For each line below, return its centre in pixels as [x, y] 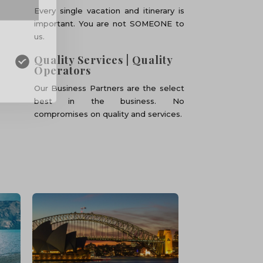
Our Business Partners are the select [109, 88]
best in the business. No [109, 101]
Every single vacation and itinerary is [109, 11]
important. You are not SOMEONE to [109, 23]
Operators [63, 70]
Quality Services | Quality [104, 60]
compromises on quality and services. [108, 114]
